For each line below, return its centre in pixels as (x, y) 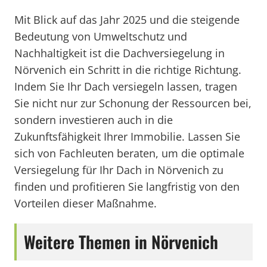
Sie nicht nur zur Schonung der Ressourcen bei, (133, 103)
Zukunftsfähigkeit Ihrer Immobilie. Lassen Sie (127, 136)
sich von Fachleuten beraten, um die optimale (129, 153)
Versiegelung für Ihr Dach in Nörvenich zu (119, 170)
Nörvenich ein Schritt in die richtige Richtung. (128, 70)
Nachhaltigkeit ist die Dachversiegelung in (119, 53)
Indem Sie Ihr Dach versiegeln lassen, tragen (126, 86)
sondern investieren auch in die (94, 120)
